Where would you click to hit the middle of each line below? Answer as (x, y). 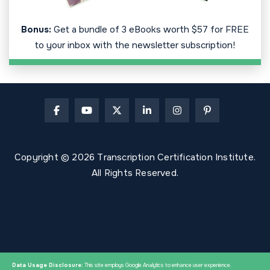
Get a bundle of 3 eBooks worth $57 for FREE (151, 30)
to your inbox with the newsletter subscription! (135, 46)
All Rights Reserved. (135, 173)
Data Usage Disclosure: (48, 265)
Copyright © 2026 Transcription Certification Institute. (135, 158)
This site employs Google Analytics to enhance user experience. (157, 265)
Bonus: (37, 30)
